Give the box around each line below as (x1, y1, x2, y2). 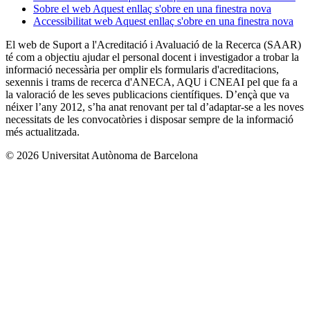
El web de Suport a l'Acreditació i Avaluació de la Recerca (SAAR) (6, 38, 301, 51)
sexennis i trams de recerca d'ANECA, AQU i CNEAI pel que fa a (6, 75, 298, 88)
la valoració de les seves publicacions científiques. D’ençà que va (6, 88, 289, 100)
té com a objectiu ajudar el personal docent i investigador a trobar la (6, 51, 299, 63)
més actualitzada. (6, 125, 80, 138)
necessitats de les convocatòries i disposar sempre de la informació (6, 113, 293, 125)
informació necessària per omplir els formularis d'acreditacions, (6, 63, 279, 75)
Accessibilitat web (33, 15, 115, 27)
